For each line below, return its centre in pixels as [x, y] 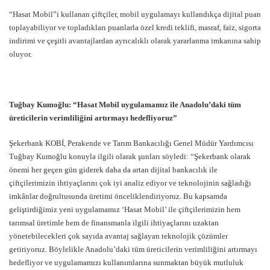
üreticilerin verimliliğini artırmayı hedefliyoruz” [93, 118]
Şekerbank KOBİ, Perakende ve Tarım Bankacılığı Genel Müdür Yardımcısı [131, 143]
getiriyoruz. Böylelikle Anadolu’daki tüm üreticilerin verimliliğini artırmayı [133, 249]
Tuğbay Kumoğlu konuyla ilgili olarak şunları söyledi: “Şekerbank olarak [130, 156]
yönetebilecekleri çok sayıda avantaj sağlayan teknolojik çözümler [118, 236]
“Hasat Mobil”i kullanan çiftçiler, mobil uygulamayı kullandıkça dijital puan [135, 14]
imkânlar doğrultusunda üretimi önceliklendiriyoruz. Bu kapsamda [118, 196]
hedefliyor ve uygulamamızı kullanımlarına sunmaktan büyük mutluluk [126, 262]
